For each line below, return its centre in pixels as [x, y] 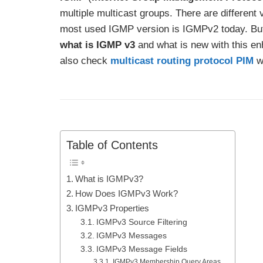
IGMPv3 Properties [112, 208]
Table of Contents [112, 145]
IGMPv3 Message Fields [141, 249]
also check [85, 60]
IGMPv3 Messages [131, 236]
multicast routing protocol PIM [182, 60]
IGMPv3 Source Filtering [141, 222]
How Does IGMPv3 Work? [127, 194]
